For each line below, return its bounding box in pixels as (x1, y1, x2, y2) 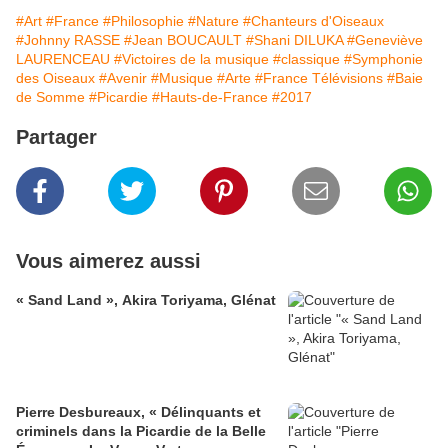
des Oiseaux (16, 70, 95, 87)
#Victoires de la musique (114, 51, 269, 68)
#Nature (188, 13, 239, 30)
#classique (273, 51, 340, 68)
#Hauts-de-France (152, 89, 268, 106)
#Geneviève (347, 32, 423, 49)
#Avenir (99, 70, 147, 87)
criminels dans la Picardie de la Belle (16, 423, 266, 440)
